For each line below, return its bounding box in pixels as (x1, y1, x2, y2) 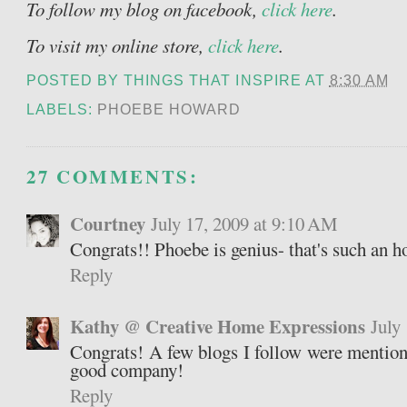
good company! (70, 357, 184, 383)
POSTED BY (26, 72, 124, 89)
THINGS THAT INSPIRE (124, 72, 302, 89)
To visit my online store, (26, 33, 204, 59)
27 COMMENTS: (26, 163, 199, 191)
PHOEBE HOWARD (97, 101, 242, 118)
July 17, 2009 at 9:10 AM (151, 211, 339, 237)
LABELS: (26, 101, 98, 118)
